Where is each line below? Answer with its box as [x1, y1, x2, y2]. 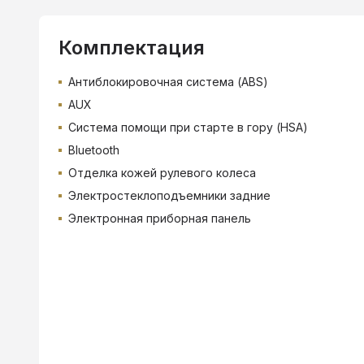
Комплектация [58, 35, 205, 59]
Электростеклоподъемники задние [68, 188, 271, 202]
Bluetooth [68, 142, 119, 157]
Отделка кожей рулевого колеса [68, 165, 256, 180]
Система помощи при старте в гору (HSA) [68, 119, 308, 134]
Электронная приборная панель [68, 210, 251, 225]
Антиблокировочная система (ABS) [68, 74, 268, 89]
